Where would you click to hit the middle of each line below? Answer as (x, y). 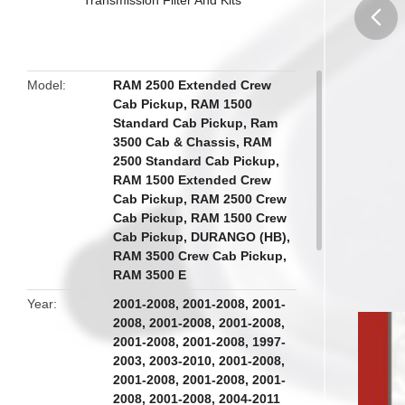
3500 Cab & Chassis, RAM (193, 142)
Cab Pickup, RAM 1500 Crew (200, 218)
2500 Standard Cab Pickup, (197, 161)
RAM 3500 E (150, 275)
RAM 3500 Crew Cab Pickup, (200, 256)
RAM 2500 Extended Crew (193, 85)
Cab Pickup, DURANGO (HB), (202, 237)
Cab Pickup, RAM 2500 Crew (200, 199)
